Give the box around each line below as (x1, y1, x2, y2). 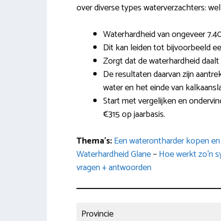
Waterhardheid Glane (76, 147, 151, 162)
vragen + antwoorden (76, 160, 151, 176)
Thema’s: (76, 134, 114, 149)
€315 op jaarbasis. (103, 107, 165, 122)
